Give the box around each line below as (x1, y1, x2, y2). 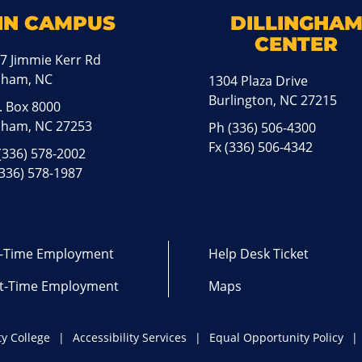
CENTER (255, 32, 338, 56)
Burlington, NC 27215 (208, 90, 338, 109)
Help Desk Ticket (208, 244, 309, 263)
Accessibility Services (73, 329, 187, 345)
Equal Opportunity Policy (209, 329, 344, 345)
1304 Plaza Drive (208, 71, 309, 90)
